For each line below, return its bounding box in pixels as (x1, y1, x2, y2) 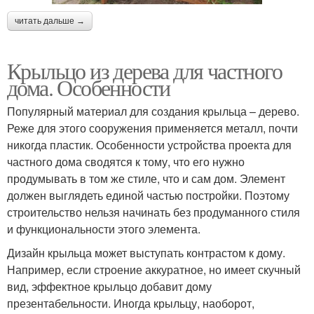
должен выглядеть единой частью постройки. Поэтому (7, 186, 289, 203)
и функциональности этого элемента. (7, 220, 200, 237)
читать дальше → (15, 15, 85, 26)
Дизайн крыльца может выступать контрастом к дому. (7, 244, 285, 261)
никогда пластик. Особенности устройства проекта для (7, 136, 292, 153)
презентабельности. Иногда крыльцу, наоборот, (7, 294, 254, 311)
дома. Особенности (7, 71, 170, 102)
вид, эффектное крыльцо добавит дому (7, 278, 212, 294)
